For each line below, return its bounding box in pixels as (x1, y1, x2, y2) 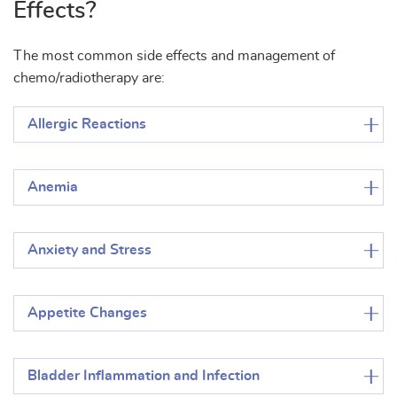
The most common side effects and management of (13, 49, 335, 64)
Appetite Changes (27, 306, 147, 321)
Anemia (27, 180, 78, 195)
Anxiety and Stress (27, 243, 152, 258)
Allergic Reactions (27, 117, 146, 132)
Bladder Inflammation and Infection (27, 369, 260, 384)
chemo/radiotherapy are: (13, 71, 165, 86)
